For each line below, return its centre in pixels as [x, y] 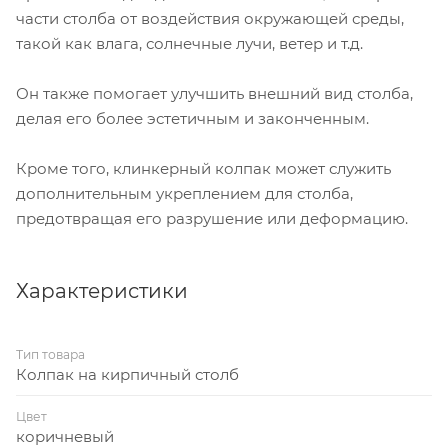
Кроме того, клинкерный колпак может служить [203, 168]
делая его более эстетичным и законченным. [192, 118]
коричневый [65, 436]
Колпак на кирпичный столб [127, 374]
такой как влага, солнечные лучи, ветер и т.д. [189, 43]
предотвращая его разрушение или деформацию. [212, 218]
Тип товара [50, 354]
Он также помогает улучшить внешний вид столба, [214, 93]
